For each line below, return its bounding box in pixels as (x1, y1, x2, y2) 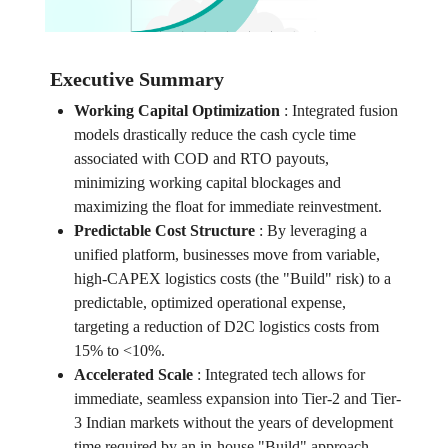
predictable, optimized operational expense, (73, 294, 346, 312)
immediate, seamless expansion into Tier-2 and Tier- (73, 390, 401, 408)
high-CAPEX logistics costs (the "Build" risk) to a (73, 270, 391, 288)
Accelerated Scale (73, 366, 193, 384)
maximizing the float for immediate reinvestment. (73, 198, 382, 216)
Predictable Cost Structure (73, 222, 255, 240)
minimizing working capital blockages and (73, 174, 341, 192)
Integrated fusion (291, 102, 398, 120)
